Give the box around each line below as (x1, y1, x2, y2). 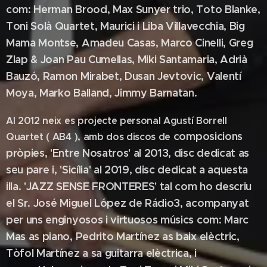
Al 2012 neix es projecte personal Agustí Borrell (6, 114, 227, 127)
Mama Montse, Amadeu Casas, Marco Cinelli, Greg (6, 36, 253, 49)
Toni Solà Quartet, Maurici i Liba (6, 19, 166, 33)
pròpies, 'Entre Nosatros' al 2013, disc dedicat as (6, 146, 249, 160)
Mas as (6, 229, 42, 243)
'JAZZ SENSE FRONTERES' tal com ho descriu (24, 179, 252, 193)
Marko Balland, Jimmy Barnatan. (39, 86, 197, 100)
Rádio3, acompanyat (145, 196, 249, 210)
